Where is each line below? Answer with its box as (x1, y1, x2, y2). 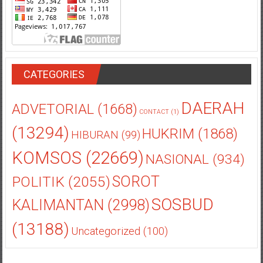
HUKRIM (141, 125, 194, 143)
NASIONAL (145, 151, 209, 168)
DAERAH (180, 99, 245, 119)
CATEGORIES (23, 68, 85, 81)
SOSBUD (151, 195, 214, 215)
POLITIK (11, 173, 65, 191)
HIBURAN (70, 129, 119, 142)
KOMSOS (11, 148, 82, 168)
